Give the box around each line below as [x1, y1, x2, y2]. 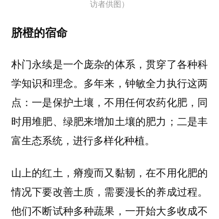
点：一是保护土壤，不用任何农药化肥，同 [11, 94, 208, 109]
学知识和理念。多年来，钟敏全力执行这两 [11, 75, 208, 90]
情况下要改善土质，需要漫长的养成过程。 [11, 184, 208, 199]
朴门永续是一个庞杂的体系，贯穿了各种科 [11, 56, 208, 71]
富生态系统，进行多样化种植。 [11, 132, 155, 147]
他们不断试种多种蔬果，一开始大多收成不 [11, 203, 208, 218]
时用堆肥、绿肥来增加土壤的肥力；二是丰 [11, 113, 208, 128]
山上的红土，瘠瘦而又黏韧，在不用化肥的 [11, 165, 208, 180]
